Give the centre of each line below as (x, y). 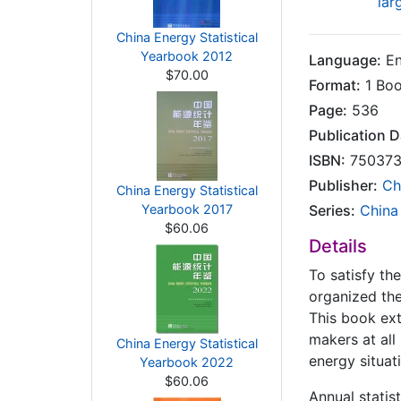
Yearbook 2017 (187, 209)
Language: (345, 60)
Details (338, 246)
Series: (332, 210)
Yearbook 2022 (187, 362)
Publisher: (343, 185)
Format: (335, 85)
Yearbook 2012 (187, 56)
